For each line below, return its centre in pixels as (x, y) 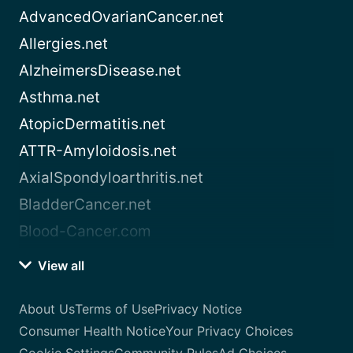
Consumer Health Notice (92, 331)
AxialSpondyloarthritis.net (111, 178)
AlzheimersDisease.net (100, 71)
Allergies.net (63, 44)
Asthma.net (59, 98)
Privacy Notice (198, 309)
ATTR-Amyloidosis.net (98, 151)
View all (59, 266)
